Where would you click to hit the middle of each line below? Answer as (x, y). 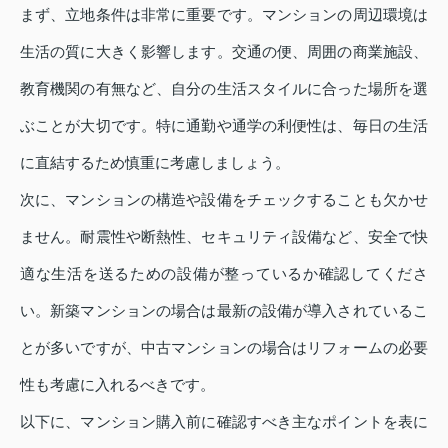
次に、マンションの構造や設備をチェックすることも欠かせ (224, 200)
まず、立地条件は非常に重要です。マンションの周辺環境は (224, 15)
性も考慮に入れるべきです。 (117, 385)
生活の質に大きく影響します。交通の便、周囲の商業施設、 (224, 52)
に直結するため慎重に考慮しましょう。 (155, 163)
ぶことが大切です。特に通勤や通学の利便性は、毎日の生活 (224, 126)
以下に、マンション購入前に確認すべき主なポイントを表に (224, 422)
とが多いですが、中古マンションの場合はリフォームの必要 (224, 348)
